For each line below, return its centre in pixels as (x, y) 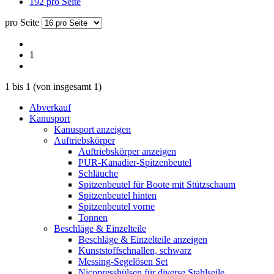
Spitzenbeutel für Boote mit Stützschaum (157, 184)
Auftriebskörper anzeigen (127, 151)
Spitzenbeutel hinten (117, 195)
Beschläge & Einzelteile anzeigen (143, 239)
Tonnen (93, 217)
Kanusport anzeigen (92, 129)
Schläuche (98, 173)
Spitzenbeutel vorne (117, 206)
